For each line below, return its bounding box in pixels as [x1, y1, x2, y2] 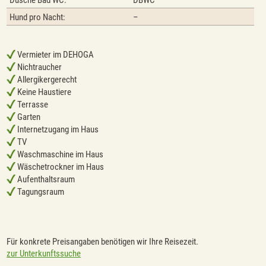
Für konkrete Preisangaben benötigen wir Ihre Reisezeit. [7, 236, 199, 248]
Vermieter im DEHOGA [15, 49, 94, 61]
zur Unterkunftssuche [7, 248, 81, 259]
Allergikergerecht [15, 74, 77, 85]
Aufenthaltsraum [15, 174, 75, 185]
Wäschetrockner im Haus [15, 161, 104, 173]
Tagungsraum [15, 186, 65, 198]
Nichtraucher [15, 62, 62, 73]
